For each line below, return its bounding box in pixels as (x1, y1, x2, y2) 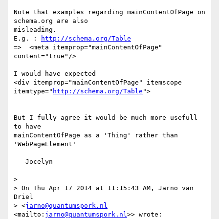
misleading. (14, 26, 57, 34)
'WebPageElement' (14, 140, 76, 148)
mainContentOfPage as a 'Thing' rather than (14, 131, 178, 139)
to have (14, 123, 45, 131)
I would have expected (14, 70, 96, 78)
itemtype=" (14, 88, 53, 95)
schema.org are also (14, 17, 92, 25)
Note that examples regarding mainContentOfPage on (14, 8, 205, 16)
